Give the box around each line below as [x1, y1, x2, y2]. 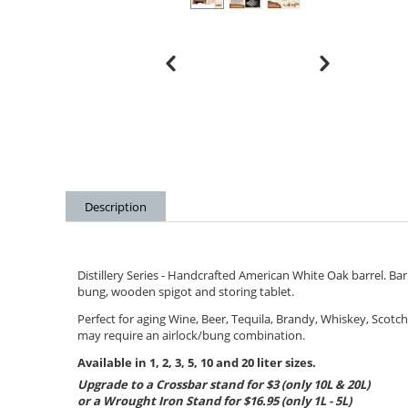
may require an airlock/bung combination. [77, 326, 305, 343]
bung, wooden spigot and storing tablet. [77, 282, 294, 300]
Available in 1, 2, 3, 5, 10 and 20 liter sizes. [77, 353, 316, 371]
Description [85, 198, 147, 215]
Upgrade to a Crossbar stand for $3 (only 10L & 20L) [77, 375, 370, 393]
